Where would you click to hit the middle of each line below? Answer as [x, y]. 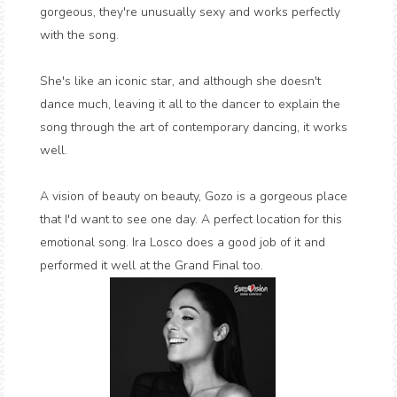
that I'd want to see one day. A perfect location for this [191, 219]
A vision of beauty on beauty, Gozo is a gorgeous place [194, 196]
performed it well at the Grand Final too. [152, 265]
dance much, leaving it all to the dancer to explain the [190, 104]
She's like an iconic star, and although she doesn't [180, 81]
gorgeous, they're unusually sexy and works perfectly [190, 12]
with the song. [79, 35]
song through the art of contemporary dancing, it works [194, 127]
